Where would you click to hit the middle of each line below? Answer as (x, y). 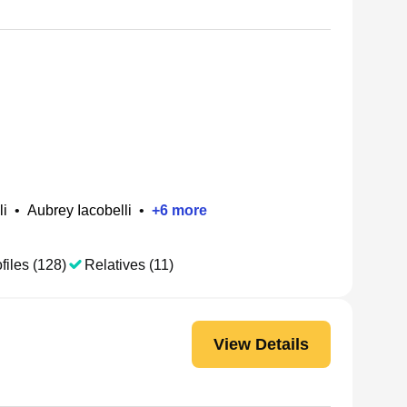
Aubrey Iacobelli (79, 210)
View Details (261, 344)
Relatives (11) (129, 265)
